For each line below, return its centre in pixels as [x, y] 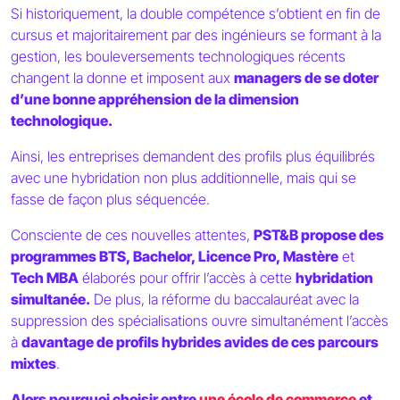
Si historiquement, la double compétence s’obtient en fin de [196, 13]
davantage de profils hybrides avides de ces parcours [200, 342]
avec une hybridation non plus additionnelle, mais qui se [183, 177]
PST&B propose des [319, 234]
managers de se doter [306, 77]
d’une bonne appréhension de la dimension [155, 99]
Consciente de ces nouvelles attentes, [132, 234]
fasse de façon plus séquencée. [112, 199]
